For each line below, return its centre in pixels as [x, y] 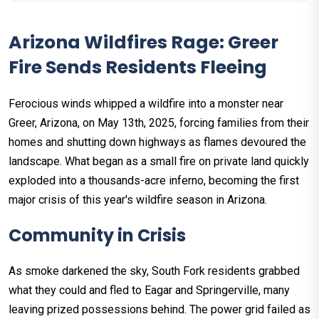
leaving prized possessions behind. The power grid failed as [159, 310]
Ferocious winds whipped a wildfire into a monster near [146, 104]
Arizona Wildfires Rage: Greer [143, 43]
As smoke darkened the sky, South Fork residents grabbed [154, 271]
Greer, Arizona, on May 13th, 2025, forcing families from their [159, 123]
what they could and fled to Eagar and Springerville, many [149, 291]
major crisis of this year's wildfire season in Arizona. [138, 200]
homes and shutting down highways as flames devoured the [157, 142]
